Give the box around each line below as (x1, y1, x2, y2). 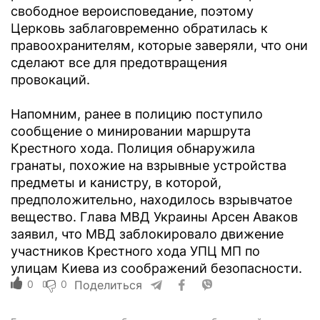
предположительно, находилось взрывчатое (11, 192, 292, 208)
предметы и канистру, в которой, (11, 175, 221, 191)
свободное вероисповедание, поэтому (11, 4, 254, 19)
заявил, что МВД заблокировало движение (11, 226, 284, 242)
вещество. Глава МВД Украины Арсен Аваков (11, 209, 298, 225)
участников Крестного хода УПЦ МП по (11, 244, 260, 259)
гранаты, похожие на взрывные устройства (11, 158, 286, 174)
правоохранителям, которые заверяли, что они (11, 38, 308, 54)
